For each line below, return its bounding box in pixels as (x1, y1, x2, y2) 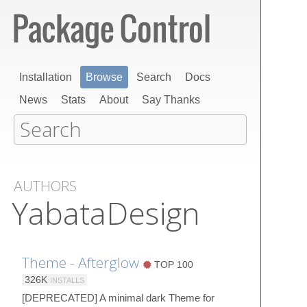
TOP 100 (151, 259, 193, 270)
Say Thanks (142, 94, 200, 106)
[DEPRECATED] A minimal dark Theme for (22, 291, 214, 304)
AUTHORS (14, 176, 77, 195)
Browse (86, 71, 123, 83)
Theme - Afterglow (22, 252, 139, 272)
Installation (19, 71, 72, 83)
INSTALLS (50, 275, 84, 284)
